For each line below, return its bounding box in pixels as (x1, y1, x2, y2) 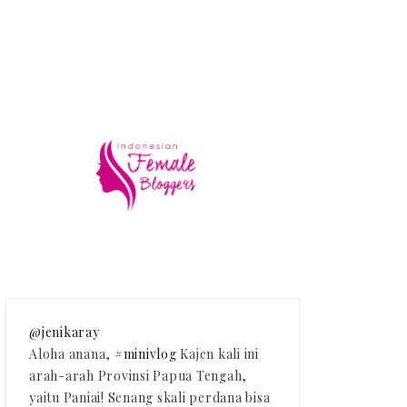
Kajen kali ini (176, 345, 259, 363)
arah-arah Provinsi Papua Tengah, (29, 367, 247, 385)
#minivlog (114, 345, 177, 363)
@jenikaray (29, 323, 100, 342)
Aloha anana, (29, 345, 114, 363)
